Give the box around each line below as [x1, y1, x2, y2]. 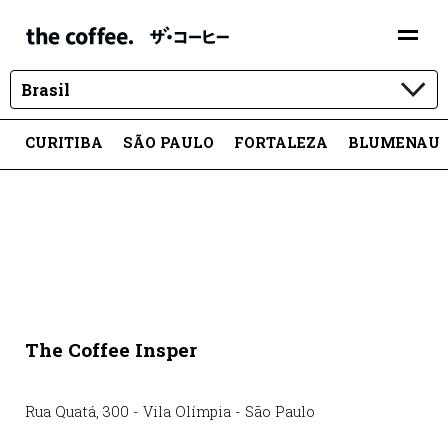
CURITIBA [25, 133, 103, 152]
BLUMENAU [348, 133, 440, 152]
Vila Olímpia [143, 402, 231, 422]
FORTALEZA [234, 133, 328, 152]
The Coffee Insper [25, 337, 197, 363]
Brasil [21, 79, 70, 101]
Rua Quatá [25, 402, 96, 422]
